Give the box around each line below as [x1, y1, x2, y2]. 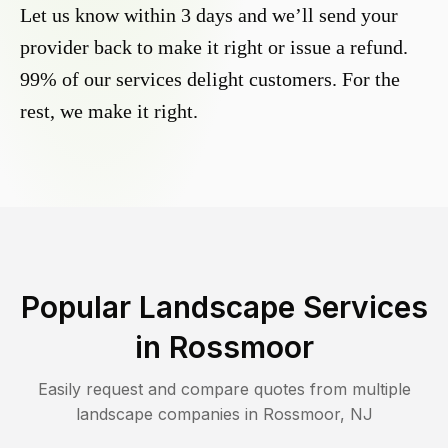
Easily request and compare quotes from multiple [37, 379, 411, 400]
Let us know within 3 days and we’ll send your [20, 4, 398, 27]
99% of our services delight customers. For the [20, 68, 400, 91]
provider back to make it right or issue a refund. [20, 36, 408, 59]
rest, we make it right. [20, 100, 198, 123]
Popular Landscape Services [20, 289, 428, 326]
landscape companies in [75, 404, 263, 425]
